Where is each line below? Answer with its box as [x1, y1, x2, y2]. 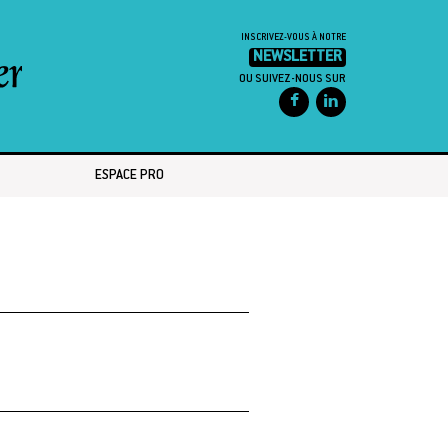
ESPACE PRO [95, 169, 164, 183]
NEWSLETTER [253, 50, 342, 65]
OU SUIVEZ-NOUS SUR [239, 74, 346, 85]
